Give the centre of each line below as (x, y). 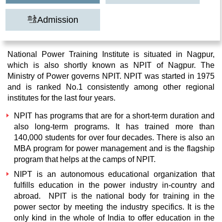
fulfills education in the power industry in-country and (114, 185)
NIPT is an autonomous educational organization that (114, 174)
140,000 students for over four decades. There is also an (114, 138)
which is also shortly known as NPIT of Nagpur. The (111, 65)
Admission (57, 20)
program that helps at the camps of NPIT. (85, 159)
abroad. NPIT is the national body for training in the (114, 196)
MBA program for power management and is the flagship (114, 148)
